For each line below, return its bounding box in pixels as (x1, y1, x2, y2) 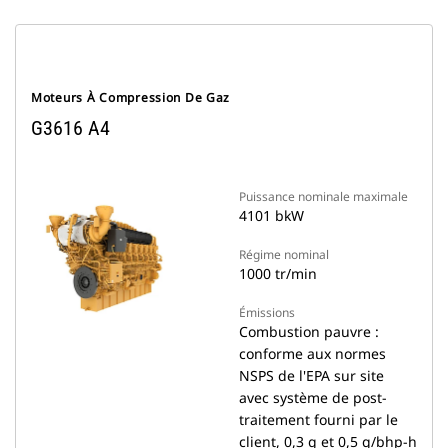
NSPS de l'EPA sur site (239, 366, 384, 385)
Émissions (239, 304, 295, 321)
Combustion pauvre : (239, 322, 379, 341)
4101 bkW (239, 206, 304, 225)
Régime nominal (239, 246, 329, 263)
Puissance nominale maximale (239, 188, 408, 205)
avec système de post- (239, 388, 387, 407)
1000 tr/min (239, 264, 317, 283)
